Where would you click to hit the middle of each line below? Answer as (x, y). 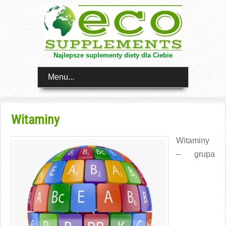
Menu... (61, 77)
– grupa (195, 154)
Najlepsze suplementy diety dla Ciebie (113, 55)
